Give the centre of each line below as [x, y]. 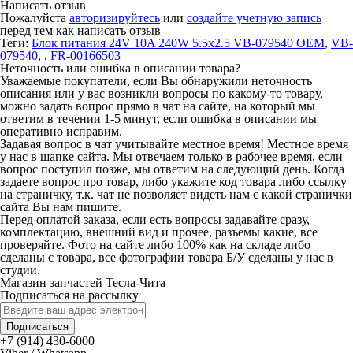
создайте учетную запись [254, 18]
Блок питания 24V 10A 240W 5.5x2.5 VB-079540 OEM [178, 43]
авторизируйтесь [115, 18]
